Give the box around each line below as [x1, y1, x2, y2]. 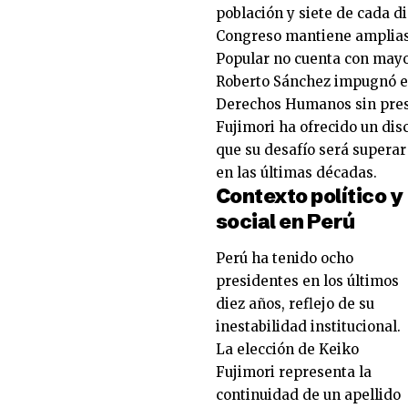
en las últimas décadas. [216, 163, 377, 181]
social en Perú [216, 209, 355, 234]
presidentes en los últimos [216, 272, 399, 291]
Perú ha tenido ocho [216, 250, 353, 268]
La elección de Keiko [216, 341, 359, 359]
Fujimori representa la [216, 363, 372, 382]
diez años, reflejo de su [216, 295, 374, 313]
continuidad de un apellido [216, 386, 401, 404]
